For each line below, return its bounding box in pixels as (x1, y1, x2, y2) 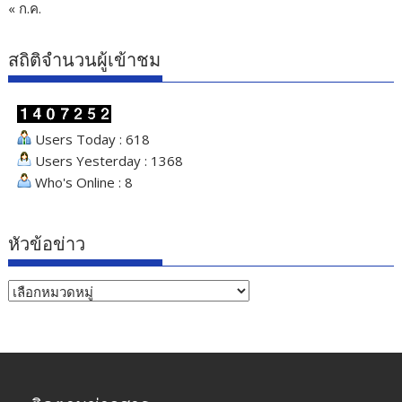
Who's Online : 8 (31, 173, 134, 192)
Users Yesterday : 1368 (31, 152, 184, 170)
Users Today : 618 (31, 130, 151, 149)
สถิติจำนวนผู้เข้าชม (8, 49, 162, 72)
